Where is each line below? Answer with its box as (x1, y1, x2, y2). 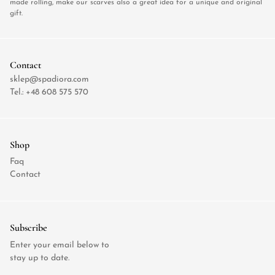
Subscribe (10, 221, 47, 234)
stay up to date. (10, 254, 69, 263)
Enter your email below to (10, 241, 109, 250)
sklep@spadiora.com (10, 75, 89, 85)
